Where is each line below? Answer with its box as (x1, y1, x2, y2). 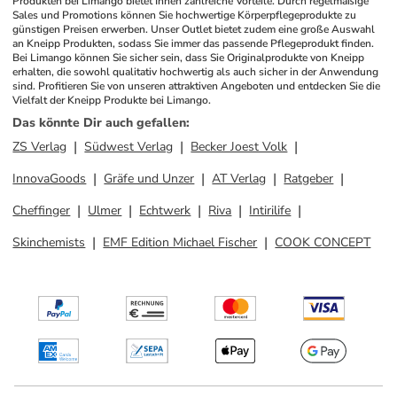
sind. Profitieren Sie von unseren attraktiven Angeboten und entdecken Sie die (12, 79, 381, 93)
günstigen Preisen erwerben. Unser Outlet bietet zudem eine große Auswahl (12, 22, 376, 36)
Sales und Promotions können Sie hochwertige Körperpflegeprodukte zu (12, 8, 357, 22)
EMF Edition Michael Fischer (103, 234, 258, 251)
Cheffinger (12, 202, 71, 219)
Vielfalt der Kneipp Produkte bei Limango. (12, 93, 212, 107)
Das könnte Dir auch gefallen (12, 114, 187, 131)
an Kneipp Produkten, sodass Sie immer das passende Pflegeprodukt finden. (12, 36, 375, 51)
